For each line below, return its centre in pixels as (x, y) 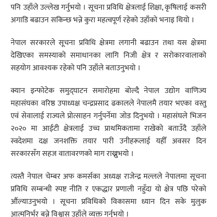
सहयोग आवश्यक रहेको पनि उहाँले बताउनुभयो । (76, 68)
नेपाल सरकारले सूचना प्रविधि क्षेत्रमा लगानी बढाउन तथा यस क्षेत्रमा (108, 43)
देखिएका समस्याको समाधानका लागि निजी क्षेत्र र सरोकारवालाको (108, 56)
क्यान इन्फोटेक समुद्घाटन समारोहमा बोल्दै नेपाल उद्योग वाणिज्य (108, 91)
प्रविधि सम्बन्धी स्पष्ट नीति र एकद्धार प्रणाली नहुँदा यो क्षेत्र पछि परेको (108, 189)
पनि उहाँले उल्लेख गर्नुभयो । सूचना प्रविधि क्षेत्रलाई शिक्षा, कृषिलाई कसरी (108, 8)
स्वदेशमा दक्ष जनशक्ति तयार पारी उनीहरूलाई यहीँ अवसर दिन (108, 141)
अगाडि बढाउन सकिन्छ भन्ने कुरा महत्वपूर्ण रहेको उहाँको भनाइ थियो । (103, 20)
